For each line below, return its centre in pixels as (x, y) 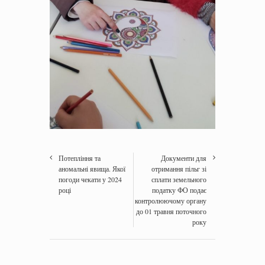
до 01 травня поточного (171, 211)
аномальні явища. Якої (92, 168)
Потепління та (80, 158)
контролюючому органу (171, 200)
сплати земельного (179, 179)
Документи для (184, 158)
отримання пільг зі (179, 168)
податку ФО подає (179, 190)
